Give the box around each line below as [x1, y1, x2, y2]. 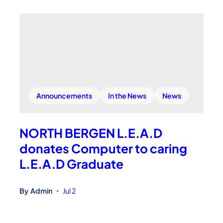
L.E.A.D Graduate [19, 155, 124, 171]
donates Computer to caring [19, 140, 188, 156]
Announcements [36, 91, 93, 100]
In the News [108, 91, 147, 100]
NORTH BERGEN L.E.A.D [19, 124, 163, 140]
